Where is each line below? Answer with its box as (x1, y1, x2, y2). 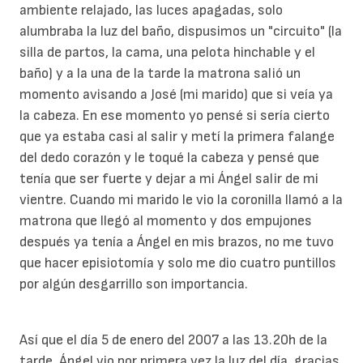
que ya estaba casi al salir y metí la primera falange (19, 127, 335, 145)
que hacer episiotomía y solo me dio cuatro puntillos (19, 254, 336, 271)
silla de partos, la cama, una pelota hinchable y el (19, 43, 315, 61)
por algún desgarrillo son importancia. (19, 275, 248, 293)
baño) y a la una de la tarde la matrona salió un (19, 64, 301, 82)
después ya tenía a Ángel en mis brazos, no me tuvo (19, 233, 334, 250)
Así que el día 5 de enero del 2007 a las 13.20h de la (19, 331, 327, 349)
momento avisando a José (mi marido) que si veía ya (19, 85, 333, 103)
